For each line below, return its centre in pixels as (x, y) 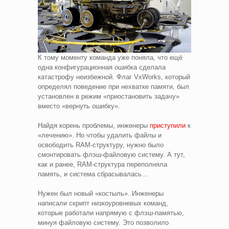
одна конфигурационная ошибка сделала (102, 67)
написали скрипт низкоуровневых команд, (103, 203)
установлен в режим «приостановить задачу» (109, 96)
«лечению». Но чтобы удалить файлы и (100, 135)
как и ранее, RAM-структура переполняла (102, 164)
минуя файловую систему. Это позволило (103, 222)
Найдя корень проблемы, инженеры (94, 125)
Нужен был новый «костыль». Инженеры (101, 193)
